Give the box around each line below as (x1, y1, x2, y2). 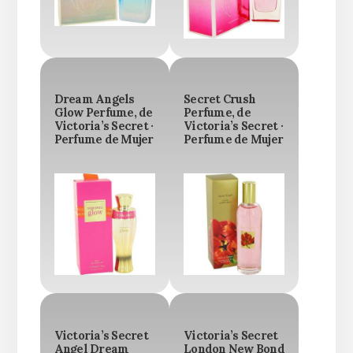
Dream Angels (54, 92, 135, 107)
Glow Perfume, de (54, 106, 153, 121)
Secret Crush (184, 92, 255, 107)
